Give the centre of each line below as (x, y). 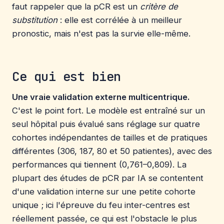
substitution (35, 20)
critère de (159, 7)
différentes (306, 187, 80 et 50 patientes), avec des (112, 151)
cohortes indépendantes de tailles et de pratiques (110, 137)
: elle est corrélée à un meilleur (120, 20)
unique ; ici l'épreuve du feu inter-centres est (101, 205)
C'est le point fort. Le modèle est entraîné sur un (108, 110)
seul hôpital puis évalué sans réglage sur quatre (106, 124)
